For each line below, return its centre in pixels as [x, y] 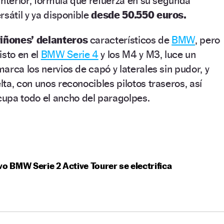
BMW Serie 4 [69, 54]
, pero [208, 39]
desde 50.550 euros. [139, 14]
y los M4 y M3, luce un [147, 54]
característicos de [130, 39]
